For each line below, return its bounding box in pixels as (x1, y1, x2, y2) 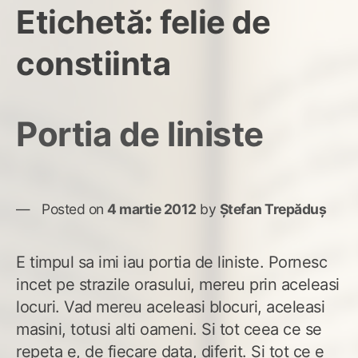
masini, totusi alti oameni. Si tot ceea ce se (16, 319, 322, 339)
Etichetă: (16, 2, 160, 42)
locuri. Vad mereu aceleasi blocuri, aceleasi (16, 296, 324, 316)
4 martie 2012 (107, 200, 197, 217)
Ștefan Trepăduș (219, 200, 326, 217)
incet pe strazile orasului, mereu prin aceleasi (16, 274, 340, 294)
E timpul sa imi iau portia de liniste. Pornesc (16, 252, 327, 272)
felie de (160, 2, 270, 42)
